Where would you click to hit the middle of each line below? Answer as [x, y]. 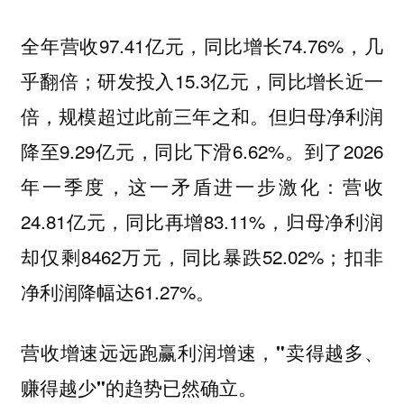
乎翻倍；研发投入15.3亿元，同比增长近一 [202, 81]
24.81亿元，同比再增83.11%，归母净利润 [202, 221]
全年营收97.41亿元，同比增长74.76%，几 [202, 46]
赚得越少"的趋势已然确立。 [138, 387]
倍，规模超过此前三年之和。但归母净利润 [202, 116]
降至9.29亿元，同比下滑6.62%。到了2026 [202, 151]
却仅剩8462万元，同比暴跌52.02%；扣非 [202, 257]
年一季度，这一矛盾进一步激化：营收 [202, 186]
